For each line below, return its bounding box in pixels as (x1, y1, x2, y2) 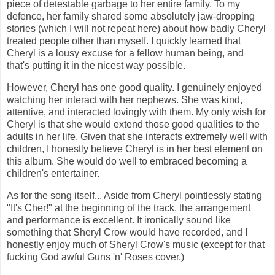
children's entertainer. (7, 168, 99, 179)
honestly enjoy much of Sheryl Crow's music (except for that (7, 239, 265, 250)
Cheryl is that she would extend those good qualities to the (7, 118, 260, 130)
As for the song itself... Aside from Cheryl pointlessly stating (7, 190, 262, 201)
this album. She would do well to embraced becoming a (7, 155, 247, 166)
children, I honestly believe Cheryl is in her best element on (7, 143, 263, 154)
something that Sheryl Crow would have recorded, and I (7, 227, 247, 238)
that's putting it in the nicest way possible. (7, 60, 185, 71)
